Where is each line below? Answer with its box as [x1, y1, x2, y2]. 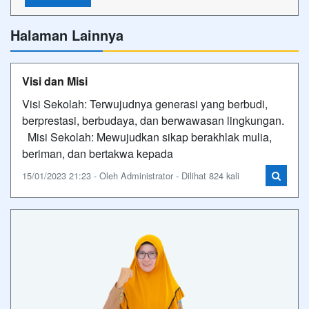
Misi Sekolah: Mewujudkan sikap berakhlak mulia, [22, 129, 272, 145]
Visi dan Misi [22, 73, 88, 89]
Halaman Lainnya [10, 25, 123, 45]
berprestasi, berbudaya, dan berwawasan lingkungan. [22, 112, 284, 128]
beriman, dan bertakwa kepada [22, 146, 173, 161]
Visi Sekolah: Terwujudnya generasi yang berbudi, [22, 96, 268, 112]
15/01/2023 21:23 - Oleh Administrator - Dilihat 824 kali [22, 169, 239, 182]
